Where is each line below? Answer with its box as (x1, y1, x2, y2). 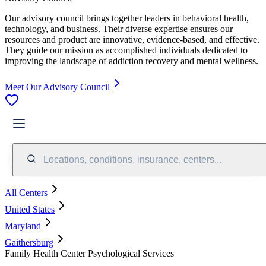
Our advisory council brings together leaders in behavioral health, (5, 12, 249, 23)
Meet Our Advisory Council (5, 81, 110, 92)
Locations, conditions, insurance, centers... (43, 154, 221, 164)
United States (5, 204, 55, 214)
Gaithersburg (5, 237, 53, 248)
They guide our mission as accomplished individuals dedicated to (5, 45, 248, 55)
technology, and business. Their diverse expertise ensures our (5, 23, 233, 34)
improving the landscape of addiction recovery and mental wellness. (5, 55, 258, 66)
